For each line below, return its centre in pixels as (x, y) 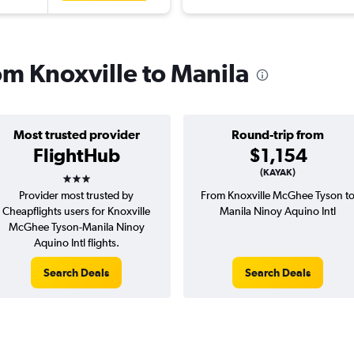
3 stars (90, 173)
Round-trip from (278, 135)
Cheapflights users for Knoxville (76, 211)
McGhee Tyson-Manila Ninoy (76, 227)
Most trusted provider (76, 135)
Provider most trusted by (76, 196)
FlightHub (76, 155)
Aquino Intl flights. (76, 243)
